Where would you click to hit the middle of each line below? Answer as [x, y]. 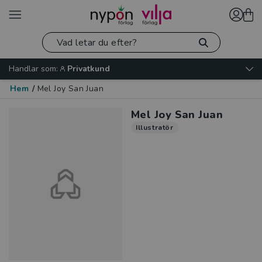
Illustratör [155, 127]
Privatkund [89, 69]
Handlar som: [33, 69]
